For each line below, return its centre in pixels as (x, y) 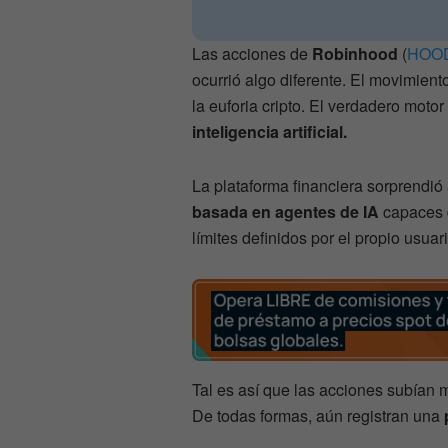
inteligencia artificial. (269, 132)
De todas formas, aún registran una (318, 415)
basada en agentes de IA (285, 212)
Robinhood (357, 54)
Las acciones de (252, 54)
